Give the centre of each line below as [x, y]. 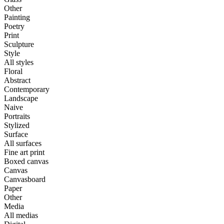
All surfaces [23, 143]
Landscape [21, 98]
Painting [17, 17]
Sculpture [19, 44]
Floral [13, 71]
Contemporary [27, 89]
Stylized [17, 125]
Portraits [17, 116]
